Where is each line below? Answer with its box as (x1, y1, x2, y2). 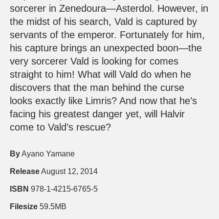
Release (10, 167, 40, 176)
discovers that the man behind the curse (10, 82, 184, 93)
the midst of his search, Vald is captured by (10, 16, 197, 27)
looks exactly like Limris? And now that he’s (10, 95, 197, 107)
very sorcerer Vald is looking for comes (10, 56, 178, 67)
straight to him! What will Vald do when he (10, 69, 191, 80)
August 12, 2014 (40, 167, 98, 176)
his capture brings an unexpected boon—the (10, 43, 202, 54)
